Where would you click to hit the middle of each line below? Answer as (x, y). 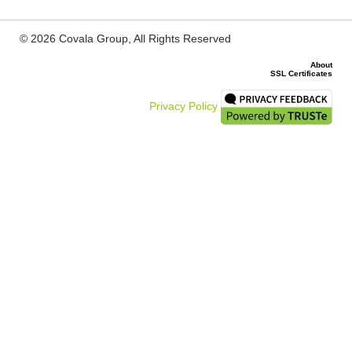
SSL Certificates (301, 74)
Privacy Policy (183, 106)
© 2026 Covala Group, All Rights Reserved (125, 39)
